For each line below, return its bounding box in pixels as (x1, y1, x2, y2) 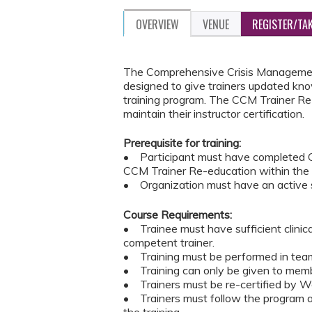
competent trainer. (123, 235, 214, 249)
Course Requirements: (123, 207, 232, 221)
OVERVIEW (136, 16, 179, 33)
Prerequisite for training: (123, 136, 244, 150)
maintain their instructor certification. (123, 107, 304, 120)
